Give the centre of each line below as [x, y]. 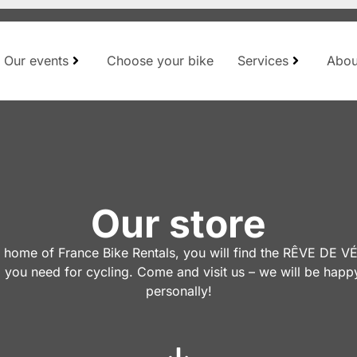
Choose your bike [160, 60]
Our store [178, 223]
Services [263, 60]
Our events [36, 60]
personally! [178, 290]
